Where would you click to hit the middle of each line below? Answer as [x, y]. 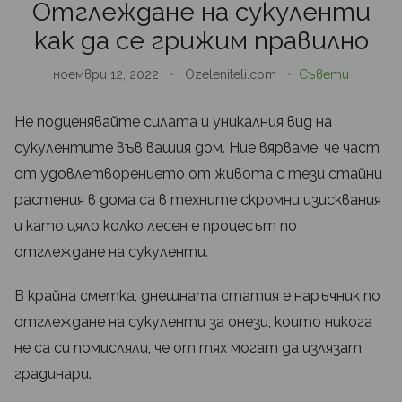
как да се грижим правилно [201, 41]
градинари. [53, 374]
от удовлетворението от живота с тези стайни [198, 174]
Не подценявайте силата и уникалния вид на [173, 122]
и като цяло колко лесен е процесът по [156, 226]
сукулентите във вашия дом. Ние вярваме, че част [197, 148]
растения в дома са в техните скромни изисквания [198, 200]
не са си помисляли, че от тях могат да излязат [188, 348]
